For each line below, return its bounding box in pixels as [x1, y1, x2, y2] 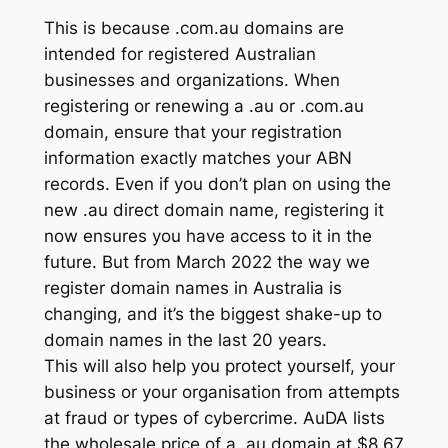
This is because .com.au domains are [43, 17, 344, 38]
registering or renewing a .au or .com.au [43, 95, 364, 116]
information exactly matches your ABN [43, 147, 352, 168]
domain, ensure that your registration [43, 121, 342, 142]
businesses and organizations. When [43, 69, 340, 90]
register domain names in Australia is [43, 277, 342, 298]
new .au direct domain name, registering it [43, 199, 384, 220]
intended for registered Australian [43, 43, 316, 64]
